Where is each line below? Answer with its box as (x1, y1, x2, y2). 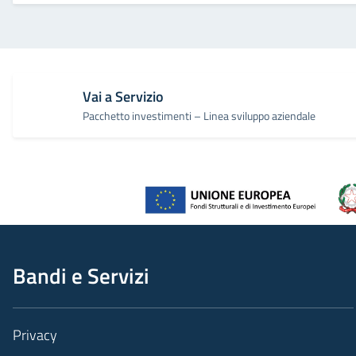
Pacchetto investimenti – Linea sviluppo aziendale (83, 107, 315, 124)
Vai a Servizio (83, 86, 164, 107)
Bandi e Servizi (13, 259, 149, 292)
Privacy (13, 324, 57, 346)
